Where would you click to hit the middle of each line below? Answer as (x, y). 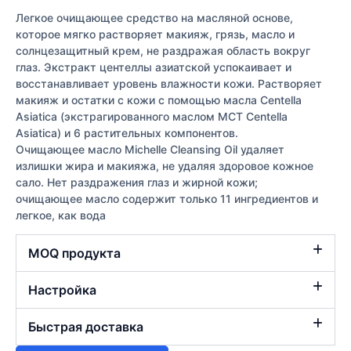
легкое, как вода (61, 215)
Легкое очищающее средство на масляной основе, (154, 18)
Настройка (62, 290)
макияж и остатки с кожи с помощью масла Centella (159, 100)
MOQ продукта (74, 253)
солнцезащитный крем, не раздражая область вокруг (163, 51)
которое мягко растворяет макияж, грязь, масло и (155, 34)
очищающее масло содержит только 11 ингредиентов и (167, 199)
